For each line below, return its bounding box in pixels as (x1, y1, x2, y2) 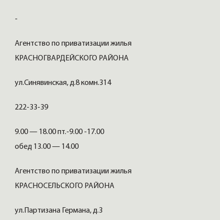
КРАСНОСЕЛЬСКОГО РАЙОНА (15, 182, 116, 191)
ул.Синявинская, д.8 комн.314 (15, 79, 112, 87)
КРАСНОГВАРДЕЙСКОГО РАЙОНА (15, 55, 130, 63)
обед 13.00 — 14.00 (15, 143, 80, 151)
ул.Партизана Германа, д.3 (15, 207, 104, 215)
